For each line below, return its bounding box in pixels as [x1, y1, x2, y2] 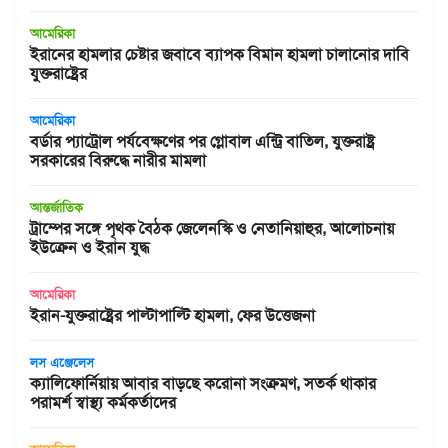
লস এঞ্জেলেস [30, 354, 94, 372]
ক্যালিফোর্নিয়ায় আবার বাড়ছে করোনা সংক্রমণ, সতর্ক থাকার [30, 373, 376, 395]
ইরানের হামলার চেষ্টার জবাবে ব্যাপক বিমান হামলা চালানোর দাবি [30, 44, 409, 66]
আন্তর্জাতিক [30, 199, 83, 217]
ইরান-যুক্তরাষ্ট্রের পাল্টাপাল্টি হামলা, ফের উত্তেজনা [30, 305, 315, 327]
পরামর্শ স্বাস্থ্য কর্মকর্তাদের [30, 392, 176, 414]
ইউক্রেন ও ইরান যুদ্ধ [30, 237, 149, 259]
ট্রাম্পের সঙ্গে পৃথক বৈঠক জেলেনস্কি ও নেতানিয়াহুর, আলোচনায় [30, 218, 394, 240]
